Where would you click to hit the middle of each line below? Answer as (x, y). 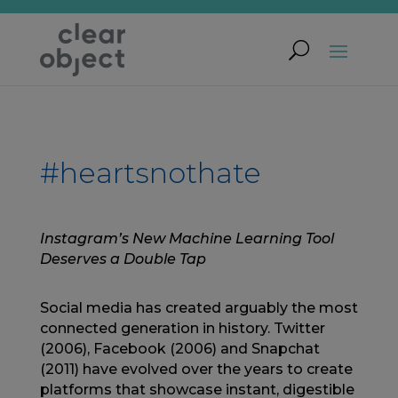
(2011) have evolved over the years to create (196, 369)
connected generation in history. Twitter (182, 328)
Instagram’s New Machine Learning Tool (187, 239)
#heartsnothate (150, 173)
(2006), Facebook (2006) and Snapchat (179, 349)
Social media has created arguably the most (199, 308)
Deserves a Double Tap (123, 259)
